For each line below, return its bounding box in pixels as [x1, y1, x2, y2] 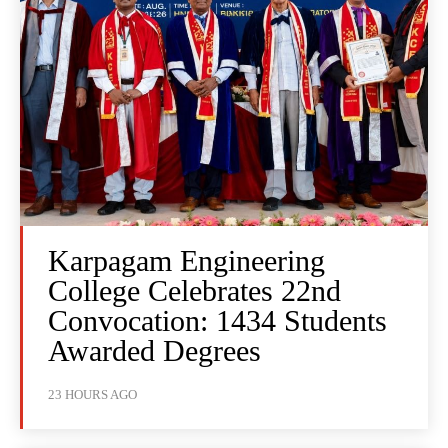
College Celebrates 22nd [48, 274, 341, 308]
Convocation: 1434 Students [48, 304, 387, 338]
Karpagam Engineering [48, 244, 325, 278]
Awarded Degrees [48, 334, 261, 368]
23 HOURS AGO [48, 387, 137, 403]
